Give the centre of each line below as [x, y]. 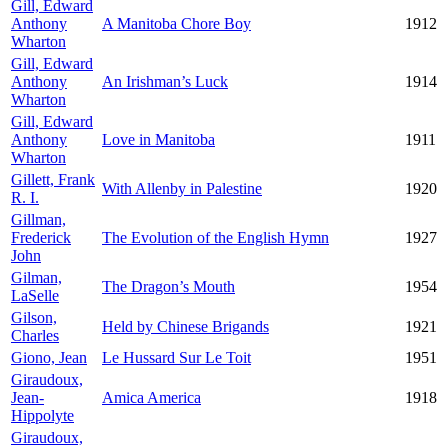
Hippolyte [42, 415]
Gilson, [34, 317]
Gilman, [36, 277]
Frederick [41, 237]
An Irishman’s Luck [165, 81]
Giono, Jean [49, 357]
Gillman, [38, 219]
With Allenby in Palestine [182, 188]
